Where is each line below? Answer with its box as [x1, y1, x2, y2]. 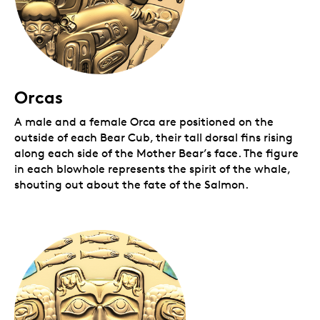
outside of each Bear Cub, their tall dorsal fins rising [14, 130, 293, 144]
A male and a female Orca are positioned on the [14, 114, 274, 129]
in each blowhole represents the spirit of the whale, [14, 161, 290, 176]
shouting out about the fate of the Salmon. [14, 177, 249, 191]
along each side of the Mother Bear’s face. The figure [14, 146, 299, 160]
